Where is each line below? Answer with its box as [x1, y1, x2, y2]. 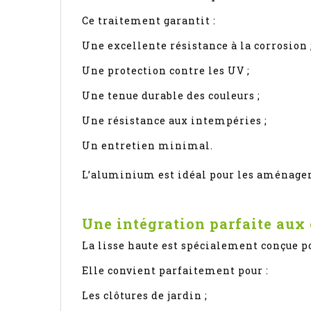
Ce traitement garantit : [82, 13, 216, 27]
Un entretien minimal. [82, 138, 213, 152]
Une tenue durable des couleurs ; [82, 88, 260, 102]
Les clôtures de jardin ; [82, 288, 208, 302]
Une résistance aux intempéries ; [82, 113, 267, 127]
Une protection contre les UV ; [82, 63, 250, 77]
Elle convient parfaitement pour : [82, 263, 269, 277]
